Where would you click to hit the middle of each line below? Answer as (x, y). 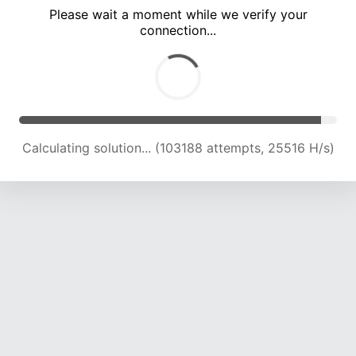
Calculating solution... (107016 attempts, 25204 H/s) (178, 148)
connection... (178, 31)
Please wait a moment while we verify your (178, 15)
